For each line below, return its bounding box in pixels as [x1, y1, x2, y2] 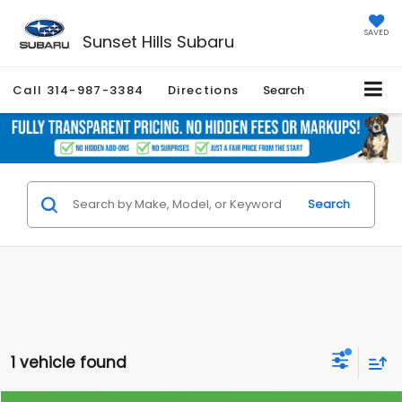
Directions [168, 82, 240, 100]
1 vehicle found [11, 351, 127, 373]
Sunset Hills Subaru [82, 30, 234, 53]
